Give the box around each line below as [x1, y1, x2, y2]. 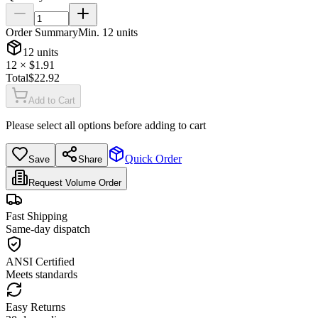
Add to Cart [28, 94, 75, 106]
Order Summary [6, 26, 78, 38]
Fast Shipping [6, 209, 67, 222]
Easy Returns [6, 300, 65, 313]
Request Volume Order [28, 177, 121, 188]
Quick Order [125, 152, 182, 165]
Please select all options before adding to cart [6, 119, 206, 131]
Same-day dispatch [6, 222, 90, 235]
